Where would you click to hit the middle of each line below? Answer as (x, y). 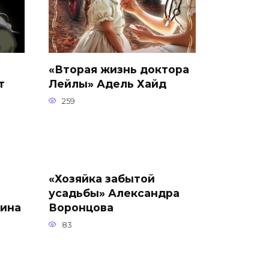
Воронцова (81, 207)
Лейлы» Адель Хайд (107, 83)
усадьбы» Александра (114, 193)
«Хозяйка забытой (102, 178)
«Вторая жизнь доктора (119, 69)
